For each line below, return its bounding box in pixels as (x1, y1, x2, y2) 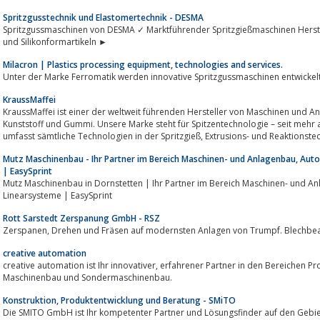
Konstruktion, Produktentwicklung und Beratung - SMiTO (3, 294, 236, 306)
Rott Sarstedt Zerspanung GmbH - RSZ (3, 211, 160, 224)
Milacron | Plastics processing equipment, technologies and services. (3, 58, 283, 71)
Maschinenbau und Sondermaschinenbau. (3, 271, 172, 284)
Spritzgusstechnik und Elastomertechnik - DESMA (3, 11, 204, 24)
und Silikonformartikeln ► (3, 35, 107, 48)
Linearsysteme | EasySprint (3, 189, 112, 201)
